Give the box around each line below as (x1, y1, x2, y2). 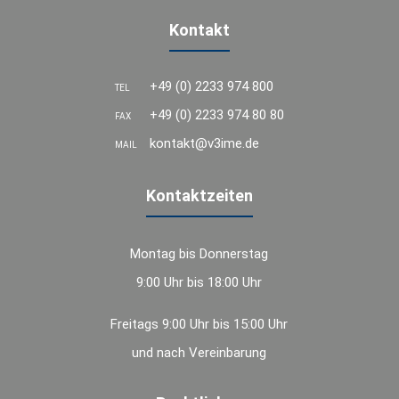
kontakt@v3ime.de (149, 134, 259, 151)
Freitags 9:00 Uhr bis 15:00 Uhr (110, 315, 289, 332)
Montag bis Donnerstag (130, 245, 269, 262)
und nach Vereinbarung (132, 344, 267, 361)
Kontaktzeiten (145, 185, 253, 205)
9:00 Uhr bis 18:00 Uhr (136, 273, 263, 290)
